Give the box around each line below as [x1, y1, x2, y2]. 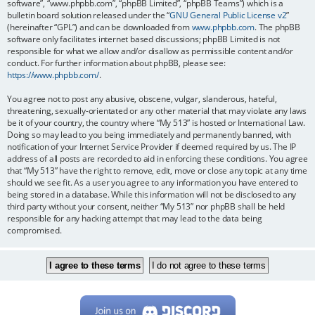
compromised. [7, 224, 62, 236]
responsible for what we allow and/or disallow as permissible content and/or [7, 44, 293, 57]
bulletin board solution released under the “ [7, 8, 170, 21]
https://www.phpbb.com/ [7, 68, 99, 81]
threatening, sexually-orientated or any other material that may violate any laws [7, 104, 307, 117]
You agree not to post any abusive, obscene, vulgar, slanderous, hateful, [7, 92, 277, 105]
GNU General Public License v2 [169, 8, 287, 21]
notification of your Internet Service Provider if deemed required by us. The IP [7, 140, 297, 153]
